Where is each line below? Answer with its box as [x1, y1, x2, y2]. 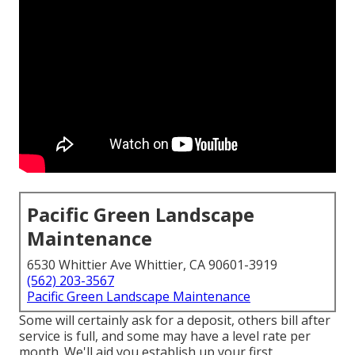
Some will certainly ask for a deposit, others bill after [19, 311, 330, 330]
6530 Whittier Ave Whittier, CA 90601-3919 [27, 256, 277, 274]
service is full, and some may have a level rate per [19, 327, 311, 345]
